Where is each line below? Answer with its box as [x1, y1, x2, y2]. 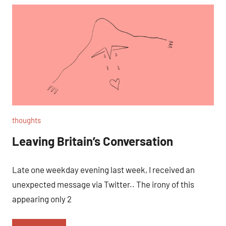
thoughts [12, 116, 41, 125]
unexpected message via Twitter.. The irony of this [12, 179, 194, 189]
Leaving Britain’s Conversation [12, 134, 173, 148]
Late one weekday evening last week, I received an [12, 164, 195, 175]
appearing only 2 [12, 193, 72, 204]
